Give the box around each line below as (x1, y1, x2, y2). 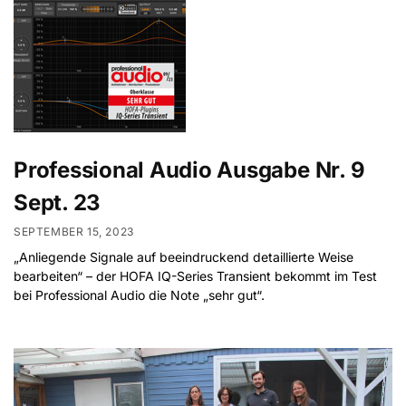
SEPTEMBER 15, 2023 (14, 225, 134, 239)
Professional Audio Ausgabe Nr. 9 (14, 156, 365, 183)
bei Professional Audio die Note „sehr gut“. (14, 287, 265, 304)
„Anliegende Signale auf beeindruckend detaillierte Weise (14, 249, 353, 266)
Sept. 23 (14, 188, 101, 216)
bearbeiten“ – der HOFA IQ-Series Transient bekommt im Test (14, 268, 377, 285)
